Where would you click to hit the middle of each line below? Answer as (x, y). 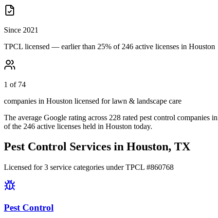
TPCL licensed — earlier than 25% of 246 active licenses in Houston (109, 46)
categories (88, 167)
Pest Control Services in (65, 147)
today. (143, 126)
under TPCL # (127, 167)
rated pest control (149, 117)
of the (13, 126)
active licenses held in (70, 126)
